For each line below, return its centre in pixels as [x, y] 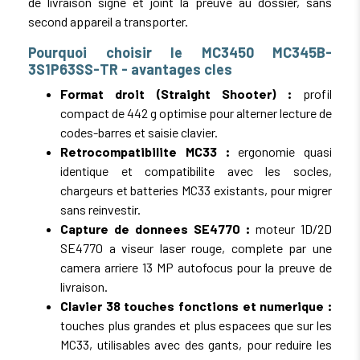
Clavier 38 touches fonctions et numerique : [196, 305]
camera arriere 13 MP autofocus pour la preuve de [196, 267]
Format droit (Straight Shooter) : [176, 93]
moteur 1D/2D [291, 228]
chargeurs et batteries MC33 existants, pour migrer [196, 190]
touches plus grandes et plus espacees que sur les [196, 325]
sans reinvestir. [100, 209]
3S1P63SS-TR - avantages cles [130, 69]
